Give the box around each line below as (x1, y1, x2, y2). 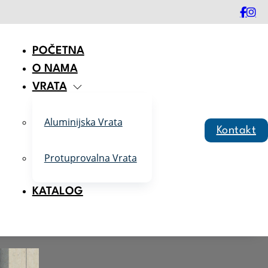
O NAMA (32, 63, 78, 74)
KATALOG (32, 186, 83, 197)
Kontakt (216, 124, 256, 136)
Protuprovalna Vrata (44, 151, 137, 165)
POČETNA (32, 45, 84, 56)
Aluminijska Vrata (44, 115, 123, 129)
